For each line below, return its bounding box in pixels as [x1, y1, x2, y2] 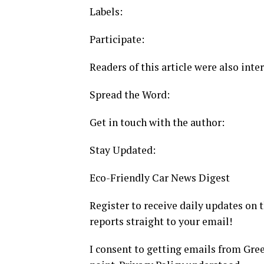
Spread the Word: [90, 88, 170, 102]
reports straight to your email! [90, 214, 232, 229]
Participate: [90, 32, 144, 47]
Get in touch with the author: [90, 115, 225, 130]
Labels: [90, 5, 123, 19]
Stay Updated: [90, 143, 156, 157]
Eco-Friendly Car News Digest [90, 171, 230, 185]
